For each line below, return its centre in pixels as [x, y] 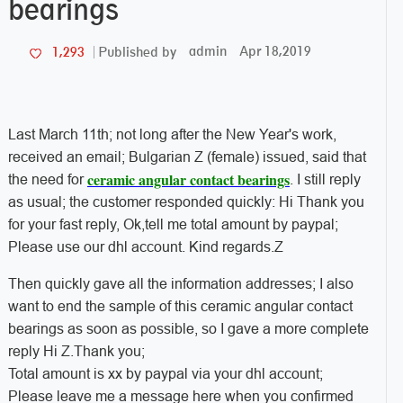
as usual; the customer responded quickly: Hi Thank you [186, 202]
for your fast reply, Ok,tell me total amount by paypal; [173, 225]
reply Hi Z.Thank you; [76, 352]
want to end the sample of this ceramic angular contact [180, 307]
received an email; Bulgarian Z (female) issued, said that [187, 157]
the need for [47, 179]
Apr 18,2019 [275, 51]
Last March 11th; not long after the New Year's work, [172, 134]
